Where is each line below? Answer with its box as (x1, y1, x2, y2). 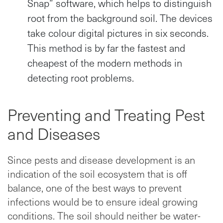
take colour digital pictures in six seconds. (27, 25, 209, 40)
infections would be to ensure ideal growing (7, 194, 198, 209)
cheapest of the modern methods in (27, 55, 182, 70)
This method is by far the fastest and (27, 40, 185, 55)
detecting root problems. (27, 70, 134, 85)
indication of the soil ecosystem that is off (7, 166, 187, 181)
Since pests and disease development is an (7, 152, 195, 167)
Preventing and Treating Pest (7, 103, 205, 125)
